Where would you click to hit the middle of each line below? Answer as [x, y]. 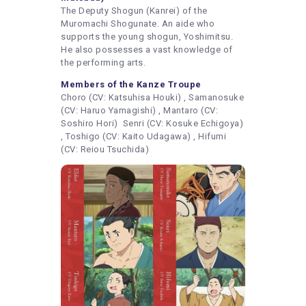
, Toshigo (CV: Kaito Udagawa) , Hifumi [143, 136]
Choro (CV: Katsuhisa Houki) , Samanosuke [152, 97]
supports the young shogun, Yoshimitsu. [147, 36]
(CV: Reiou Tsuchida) [105, 149]
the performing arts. [105, 62]
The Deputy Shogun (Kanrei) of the [134, 10]
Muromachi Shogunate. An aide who [138, 23]
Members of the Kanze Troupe [131, 84]
